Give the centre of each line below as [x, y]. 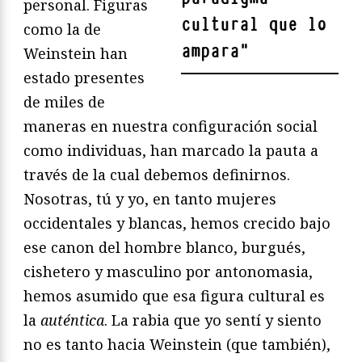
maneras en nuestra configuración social [170, 126]
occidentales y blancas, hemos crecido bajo [177, 223]
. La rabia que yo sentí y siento [213, 320]
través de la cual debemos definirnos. [157, 175]
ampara [210, 52]
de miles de [64, 102]
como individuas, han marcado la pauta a [171, 151]
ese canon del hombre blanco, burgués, [164, 248]
